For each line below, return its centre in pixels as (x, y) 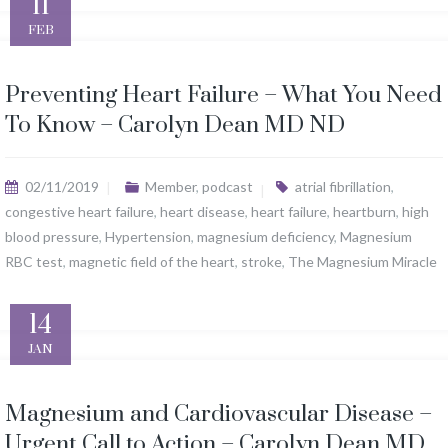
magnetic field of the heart (152, 262)
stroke (261, 262)
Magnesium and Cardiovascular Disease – (218, 415)
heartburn (364, 212)
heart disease (202, 212)
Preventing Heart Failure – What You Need (223, 96)
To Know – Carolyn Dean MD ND (175, 126)
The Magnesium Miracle (362, 262)
